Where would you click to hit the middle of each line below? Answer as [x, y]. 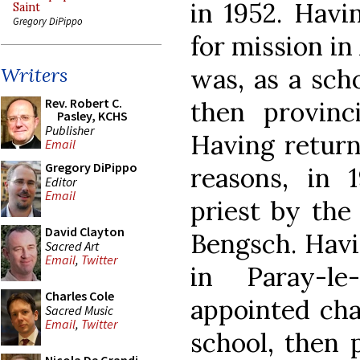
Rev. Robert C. [84, 103]
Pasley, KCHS [92, 116]
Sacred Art [72, 245]
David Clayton [85, 231]
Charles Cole [80, 296]
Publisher [70, 130]
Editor [61, 181]
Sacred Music [79, 310]
